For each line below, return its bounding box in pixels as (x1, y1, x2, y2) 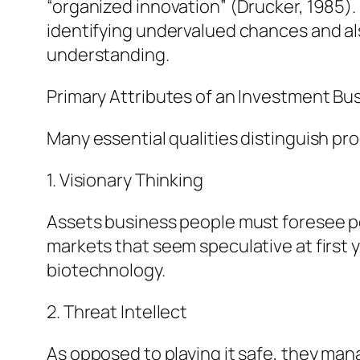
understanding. (47, 43, 170, 67)
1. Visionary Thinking (47, 168, 203, 193)
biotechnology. (47, 258, 166, 283)
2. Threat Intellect (47, 300, 188, 325)
